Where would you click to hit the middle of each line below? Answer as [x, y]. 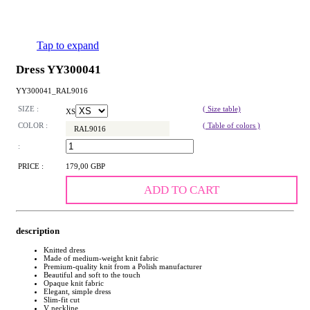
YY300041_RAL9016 [52, 90]
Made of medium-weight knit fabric [101, 258]
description [38, 230]
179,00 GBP [85, 166]
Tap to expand [68, 45]
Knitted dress [64, 249]
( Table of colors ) [231, 126]
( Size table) [222, 109]
